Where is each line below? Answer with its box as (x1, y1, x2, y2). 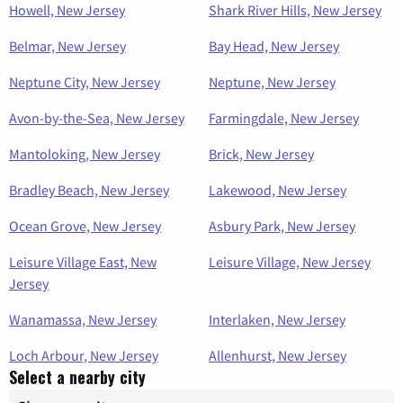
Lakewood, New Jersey (209, 181, 346, 200)
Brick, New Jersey (209, 145, 314, 164)
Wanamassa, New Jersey (9, 310, 157, 329)
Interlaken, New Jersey (209, 310, 345, 329)
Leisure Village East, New (9, 253, 157, 272)
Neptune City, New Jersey (9, 73, 160, 92)
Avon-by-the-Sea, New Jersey (9, 109, 184, 128)
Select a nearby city (9, 365, 146, 390)
